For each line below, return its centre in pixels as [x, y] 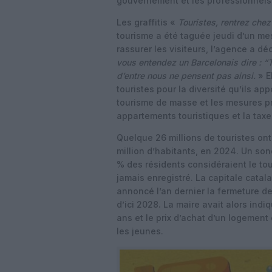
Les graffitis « [147, 22]
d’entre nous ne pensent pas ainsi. [186, 76]
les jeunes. [140, 231]
